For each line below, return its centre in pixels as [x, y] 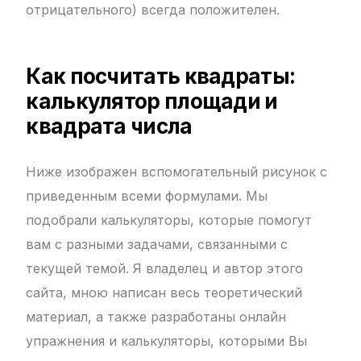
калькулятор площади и [152, 102]
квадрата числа [109, 127]
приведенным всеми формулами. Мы [147, 196]
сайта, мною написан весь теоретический [164, 293]
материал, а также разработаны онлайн [156, 317]
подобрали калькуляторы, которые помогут [169, 220]
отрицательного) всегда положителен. [153, 10]
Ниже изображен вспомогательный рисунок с [177, 172]
